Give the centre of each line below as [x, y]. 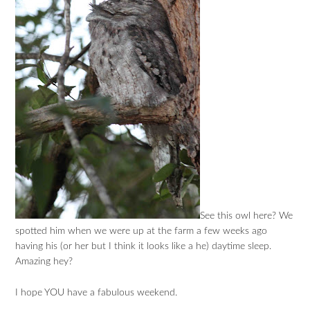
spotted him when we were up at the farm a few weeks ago [142, 231]
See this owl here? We [247, 216]
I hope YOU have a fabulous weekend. [97, 292]
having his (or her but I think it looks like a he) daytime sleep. [144, 246]
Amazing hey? [44, 262]
